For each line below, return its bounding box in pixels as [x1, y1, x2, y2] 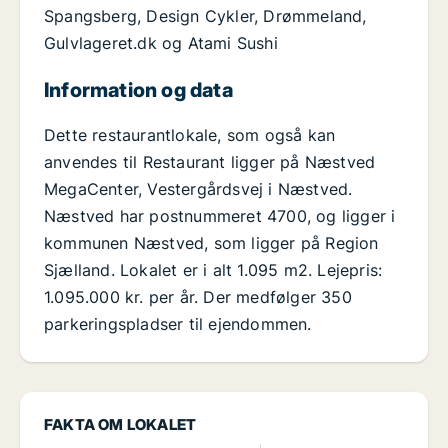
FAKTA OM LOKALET [44, 415, 197, 435]
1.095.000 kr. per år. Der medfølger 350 [44, 287, 352, 308]
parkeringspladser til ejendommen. [44, 314, 312, 335]
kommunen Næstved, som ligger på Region [44, 233, 379, 254]
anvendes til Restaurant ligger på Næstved [44, 152, 376, 173]
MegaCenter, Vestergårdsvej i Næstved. [44, 179, 353, 200]
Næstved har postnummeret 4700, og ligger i [44, 206, 396, 227]
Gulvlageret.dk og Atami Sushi [44, 33, 278, 54]
